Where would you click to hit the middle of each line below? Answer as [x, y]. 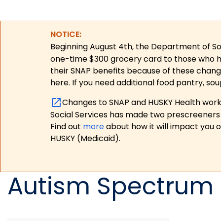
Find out [67, 127]
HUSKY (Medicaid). [85, 139]
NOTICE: [66, 35]
